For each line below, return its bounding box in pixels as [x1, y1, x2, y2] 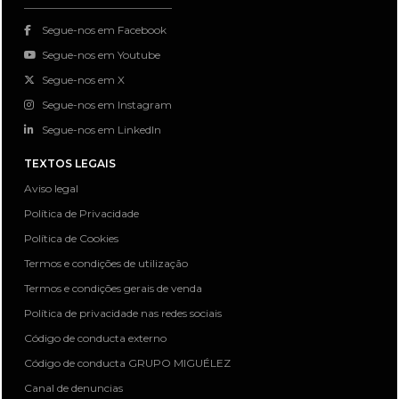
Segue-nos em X [42, 73, 125, 87]
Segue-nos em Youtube [42, 48, 160, 62]
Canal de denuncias [24, 381, 123, 395]
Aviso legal [24, 182, 78, 196]
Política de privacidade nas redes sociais [24, 306, 222, 321]
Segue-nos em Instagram [42, 98, 172, 112]
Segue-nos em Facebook [42, 23, 167, 37]
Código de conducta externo [24, 331, 167, 346]
